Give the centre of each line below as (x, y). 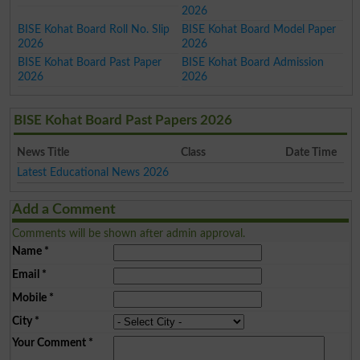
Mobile (29, 297)
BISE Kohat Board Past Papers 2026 (123, 120)
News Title (43, 152)
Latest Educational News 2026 (93, 172)
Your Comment (49, 342)
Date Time (311, 152)
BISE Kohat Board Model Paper (259, 29)
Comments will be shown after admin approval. (128, 233)
